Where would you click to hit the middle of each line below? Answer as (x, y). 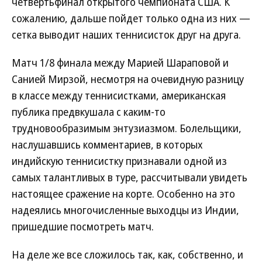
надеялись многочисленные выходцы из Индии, (125, 210)
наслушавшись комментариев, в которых (107, 144)
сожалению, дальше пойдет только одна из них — (131, 18)
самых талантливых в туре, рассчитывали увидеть (130, 177)
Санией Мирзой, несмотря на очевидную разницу (128, 79)
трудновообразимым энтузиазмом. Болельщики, (127, 128)
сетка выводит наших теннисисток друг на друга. (126, 35)
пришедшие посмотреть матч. (83, 226)
